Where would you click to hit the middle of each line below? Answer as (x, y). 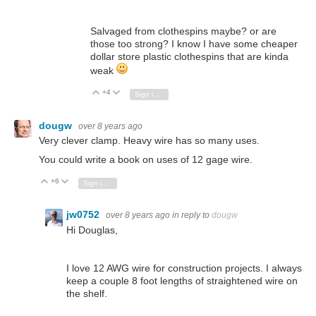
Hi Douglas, (92, 230)
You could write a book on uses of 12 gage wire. (146, 160)
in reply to (192, 215)
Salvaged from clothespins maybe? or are (183, 31)
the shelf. (87, 293)
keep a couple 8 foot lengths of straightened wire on (182, 280)
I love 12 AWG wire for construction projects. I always (184, 268)
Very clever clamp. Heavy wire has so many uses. (149, 141)
